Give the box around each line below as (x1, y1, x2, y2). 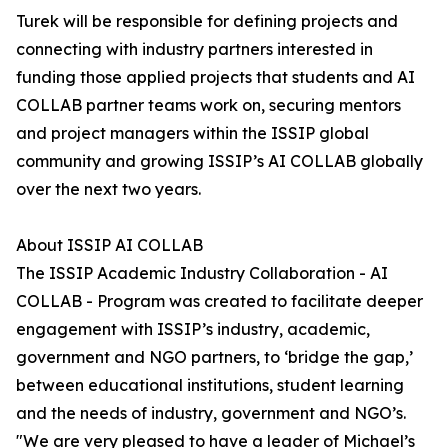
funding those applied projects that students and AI (16, 67, 415, 88)
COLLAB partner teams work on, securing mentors (16, 95, 401, 116)
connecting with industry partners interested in (16, 39, 373, 60)
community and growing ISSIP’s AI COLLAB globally (16, 151, 423, 172)
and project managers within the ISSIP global (16, 123, 369, 144)
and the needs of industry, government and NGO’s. (16, 403, 406, 424)
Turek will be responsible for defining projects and (16, 11, 398, 32)
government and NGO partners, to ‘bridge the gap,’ (16, 347, 413, 368)
